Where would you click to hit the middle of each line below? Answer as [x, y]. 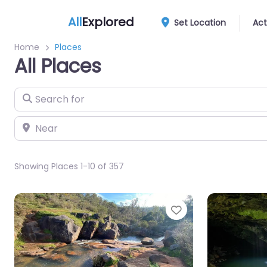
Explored [108, 22]
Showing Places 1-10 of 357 [69, 167]
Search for [38, 95]
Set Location [200, 23]
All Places [58, 66]
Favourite [209, 210]
